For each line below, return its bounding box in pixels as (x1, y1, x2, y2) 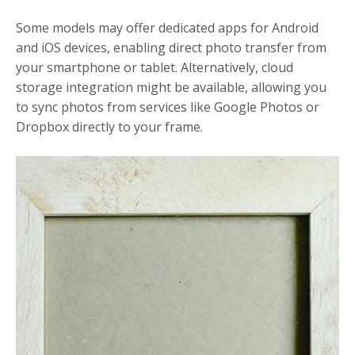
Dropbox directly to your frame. (16, 118, 203, 136)
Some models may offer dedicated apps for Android (16, 19, 319, 37)
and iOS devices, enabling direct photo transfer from (16, 39, 326, 57)
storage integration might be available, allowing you (16, 78, 326, 97)
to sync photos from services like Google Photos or (16, 98, 319, 116)
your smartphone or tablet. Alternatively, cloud (16, 59, 293, 77)
